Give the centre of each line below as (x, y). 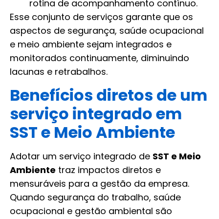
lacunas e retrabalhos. (59, 72)
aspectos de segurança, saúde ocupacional (107, 31)
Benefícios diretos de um (109, 95)
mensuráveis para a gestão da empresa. (99, 183)
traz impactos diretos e (108, 170)
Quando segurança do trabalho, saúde (95, 197)
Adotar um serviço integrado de (81, 156)
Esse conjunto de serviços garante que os (101, 17)
